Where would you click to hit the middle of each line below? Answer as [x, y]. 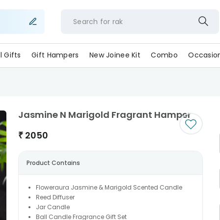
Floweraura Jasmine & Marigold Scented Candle [109, 187]
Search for [92, 21]
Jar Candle [53, 207]
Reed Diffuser [55, 197]
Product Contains [53, 163]
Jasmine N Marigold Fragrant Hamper [104, 115]
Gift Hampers [55, 55]
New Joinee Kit [115, 55]
